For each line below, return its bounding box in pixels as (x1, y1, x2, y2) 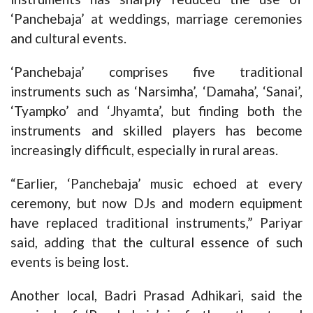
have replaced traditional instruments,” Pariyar (10, 214, 303, 231)
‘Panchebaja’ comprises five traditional (10, 64, 303, 80)
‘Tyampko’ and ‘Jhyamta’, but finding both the (10, 103, 303, 119)
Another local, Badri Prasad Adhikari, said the (10, 287, 303, 303)
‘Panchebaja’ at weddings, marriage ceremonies (10, 10, 303, 27)
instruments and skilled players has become (10, 122, 303, 138)
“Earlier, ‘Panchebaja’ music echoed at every (10, 175, 303, 191)
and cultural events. (10, 30, 126, 46)
